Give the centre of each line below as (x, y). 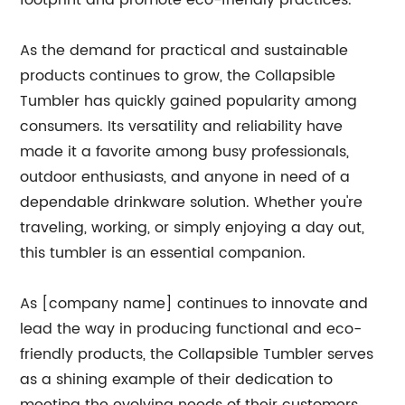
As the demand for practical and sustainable (184, 51)
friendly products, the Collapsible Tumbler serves (197, 354)
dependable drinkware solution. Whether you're (192, 202)
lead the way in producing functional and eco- (191, 329)
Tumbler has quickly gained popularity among (189, 101)
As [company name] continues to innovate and (194, 304)
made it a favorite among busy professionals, (185, 152)
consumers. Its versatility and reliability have (182, 127)
